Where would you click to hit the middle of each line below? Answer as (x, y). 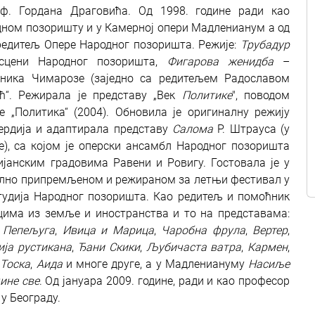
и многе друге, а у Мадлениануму (155, 264)
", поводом (261, 95)
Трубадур (265, 45)
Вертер (270, 230)
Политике (207, 95)
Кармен (268, 247)
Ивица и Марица (108, 230)
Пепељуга (29, 230)
